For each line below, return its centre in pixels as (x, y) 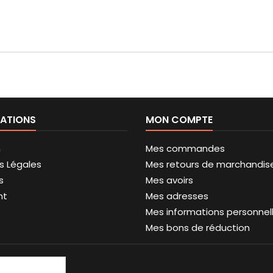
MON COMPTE (179, 120)
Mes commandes (185, 149)
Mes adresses (177, 196)
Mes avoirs (169, 180)
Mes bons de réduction (198, 228)
